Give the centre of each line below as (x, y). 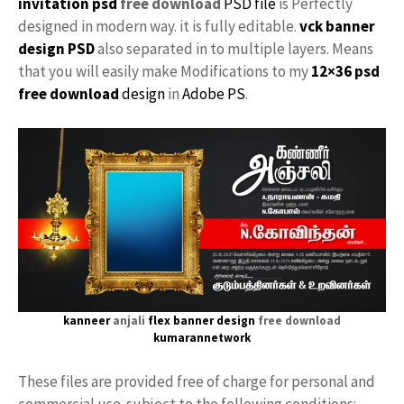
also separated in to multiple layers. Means (234, 48)
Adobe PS (214, 93)
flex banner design (202, 321)
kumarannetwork (202, 338)
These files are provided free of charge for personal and (197, 381)
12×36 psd (345, 71)
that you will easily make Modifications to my (165, 71)
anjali (129, 321)
